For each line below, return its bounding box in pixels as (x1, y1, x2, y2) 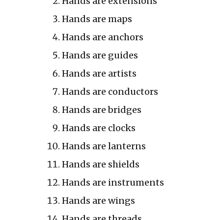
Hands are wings (61, 194, 135, 206)
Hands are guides (61, 49, 138, 61)
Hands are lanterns (61, 140, 146, 152)
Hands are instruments (61, 176, 164, 188)
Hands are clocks (61, 122, 136, 134)
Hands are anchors (61, 31, 143, 43)
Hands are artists (61, 67, 137, 79)
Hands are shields (61, 158, 139, 170)
